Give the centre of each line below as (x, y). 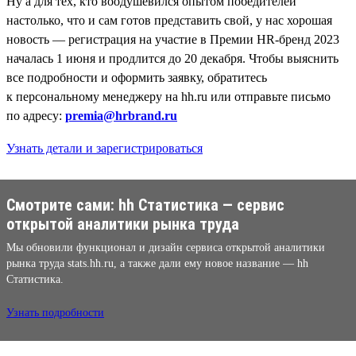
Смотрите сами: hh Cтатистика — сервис (145, 205)
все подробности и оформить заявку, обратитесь (137, 77)
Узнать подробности (55, 312)
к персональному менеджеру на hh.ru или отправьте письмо (168, 96)
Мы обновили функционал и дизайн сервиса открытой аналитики (166, 247)
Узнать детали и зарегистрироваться (104, 148)
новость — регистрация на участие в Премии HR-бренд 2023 (173, 39)
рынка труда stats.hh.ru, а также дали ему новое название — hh (157, 263)
